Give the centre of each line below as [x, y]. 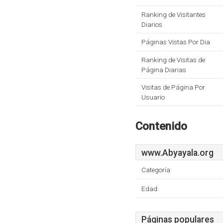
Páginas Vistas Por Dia [176, 42]
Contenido [161, 126]
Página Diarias [164, 70]
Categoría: [157, 170]
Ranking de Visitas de [173, 60]
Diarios [152, 24]
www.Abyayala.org [177, 153]
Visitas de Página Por [173, 87]
